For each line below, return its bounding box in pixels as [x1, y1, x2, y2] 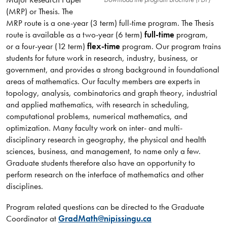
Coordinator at [6, 212, 58, 224]
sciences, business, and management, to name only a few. [6, 145, 201, 157]
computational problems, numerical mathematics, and [6, 110, 187, 122]
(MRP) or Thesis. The [6, 6, 73, 17]
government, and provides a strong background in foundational [6, 64, 219, 75]
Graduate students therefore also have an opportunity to [6, 157, 195, 169]
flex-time [87, 41, 120, 52]
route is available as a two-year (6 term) [6, 29, 142, 41]
